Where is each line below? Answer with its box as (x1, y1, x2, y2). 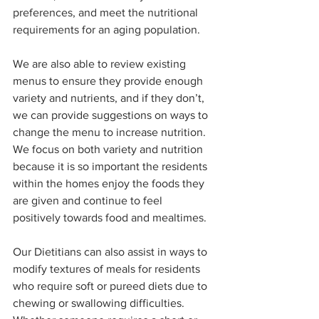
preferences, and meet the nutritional (13, 6, 201, 19)
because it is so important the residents (13, 159, 210, 172)
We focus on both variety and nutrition (13, 142, 206, 155)
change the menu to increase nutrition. (13, 125, 209, 138)
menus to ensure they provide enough (13, 74, 206, 87)
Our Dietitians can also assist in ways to (13, 245, 210, 258)
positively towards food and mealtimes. (13, 211, 209, 224)
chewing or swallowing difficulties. (13, 296, 187, 309)
